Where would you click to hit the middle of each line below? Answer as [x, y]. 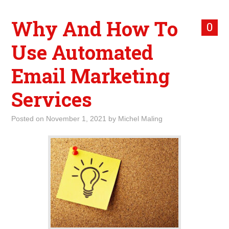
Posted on [29, 119]
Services [52, 99]
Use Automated [83, 52]
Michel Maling [141, 119]
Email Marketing [91, 76]
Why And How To [95, 29]
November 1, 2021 [76, 119]
